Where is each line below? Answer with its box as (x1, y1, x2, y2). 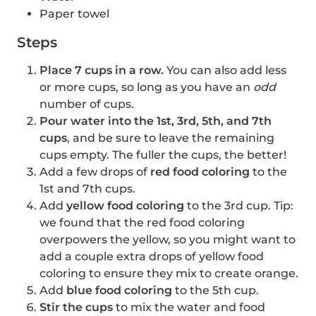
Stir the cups (39, 300, 113, 315)
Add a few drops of (39, 165, 150, 179)
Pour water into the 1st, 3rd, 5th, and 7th (39, 114, 272, 128)
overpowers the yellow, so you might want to (39, 233, 296, 247)
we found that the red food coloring (39, 216, 245, 230)
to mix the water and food (113, 300, 265, 315)
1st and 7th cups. (39, 182, 135, 196)
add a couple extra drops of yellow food (39, 250, 264, 264)
